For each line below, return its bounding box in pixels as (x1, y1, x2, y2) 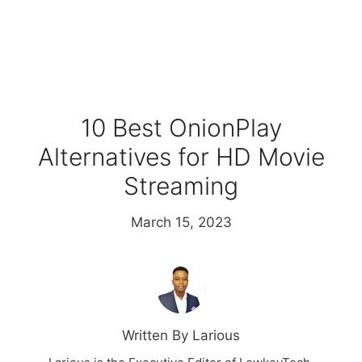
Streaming (124, 171, 238, 201)
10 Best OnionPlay (80, 113, 282, 143)
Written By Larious (122, 327, 240, 344)
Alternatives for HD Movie (37, 142, 325, 172)
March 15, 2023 (130, 214, 232, 231)
